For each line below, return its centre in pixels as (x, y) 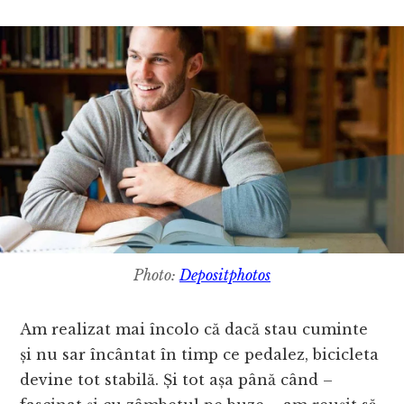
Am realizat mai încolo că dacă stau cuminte (194, 330)
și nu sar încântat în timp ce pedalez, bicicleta (200, 355)
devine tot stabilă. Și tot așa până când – (177, 380)
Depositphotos (225, 275)
